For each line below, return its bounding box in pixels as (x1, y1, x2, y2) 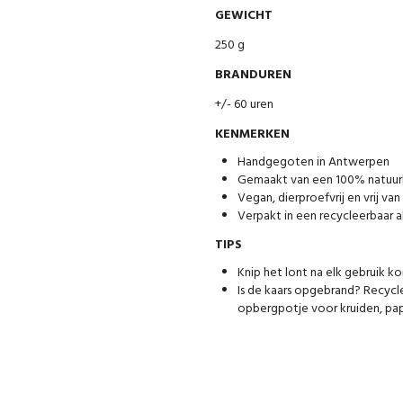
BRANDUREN (215, 64, 291, 85)
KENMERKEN (215, 123, 290, 145)
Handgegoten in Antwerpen (237, 151, 390, 173)
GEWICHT (215, 4, 273, 26)
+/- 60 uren (215, 94, 273, 115)
